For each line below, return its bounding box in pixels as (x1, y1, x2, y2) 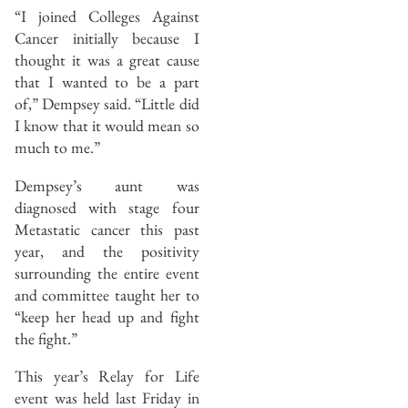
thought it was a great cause (15, 49, 199, 71)
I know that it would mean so (15, 115, 199, 137)
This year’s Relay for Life (15, 365, 199, 387)
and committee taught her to (15, 283, 199, 305)
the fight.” (15, 327, 77, 349)
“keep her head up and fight (15, 305, 199, 327)
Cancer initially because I (15, 27, 199, 49)
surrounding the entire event (15, 261, 199, 283)
